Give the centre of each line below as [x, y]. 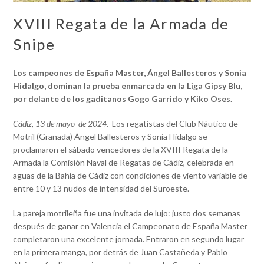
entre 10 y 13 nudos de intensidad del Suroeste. [101, 188]
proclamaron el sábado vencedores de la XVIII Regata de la [121, 149]
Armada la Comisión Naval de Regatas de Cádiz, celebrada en [124, 162]
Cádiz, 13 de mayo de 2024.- [62, 123]
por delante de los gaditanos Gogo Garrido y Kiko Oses [122, 98]
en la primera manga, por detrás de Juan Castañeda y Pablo [121, 252]
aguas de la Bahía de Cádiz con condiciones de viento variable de [131, 175]
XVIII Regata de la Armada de [121, 23]
